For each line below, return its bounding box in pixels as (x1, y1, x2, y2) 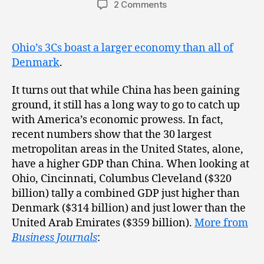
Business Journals (12, 231, 97, 245)
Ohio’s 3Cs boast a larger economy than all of (12, 41, 233, 55)
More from (194, 216, 248, 230)
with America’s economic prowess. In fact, (12, 113, 223, 127)
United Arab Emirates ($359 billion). (12, 216, 194, 230)
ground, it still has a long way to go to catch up (12, 98, 240, 112)
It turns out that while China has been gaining (12, 84, 240, 97)
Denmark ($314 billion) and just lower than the (12, 202, 246, 215)
